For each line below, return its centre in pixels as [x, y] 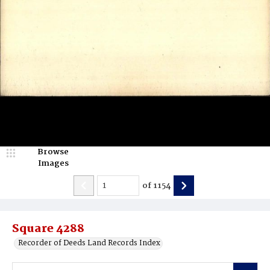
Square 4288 [48, 229]
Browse [53, 152]
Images [53, 163]
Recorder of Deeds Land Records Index [89, 243]
